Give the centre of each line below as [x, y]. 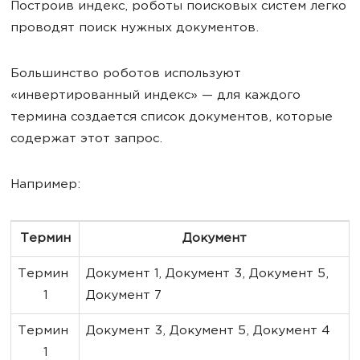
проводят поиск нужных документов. [135, 29]
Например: [45, 185]
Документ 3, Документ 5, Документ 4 [208, 331]
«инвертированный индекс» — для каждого [155, 96]
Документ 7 [124, 296]
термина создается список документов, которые [172, 118]
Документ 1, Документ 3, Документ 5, [209, 274]
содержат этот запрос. [86, 139]
